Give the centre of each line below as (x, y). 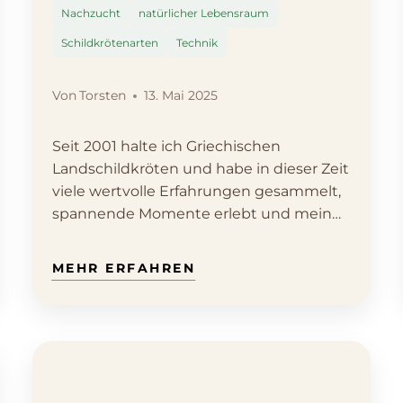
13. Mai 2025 (180, 96)
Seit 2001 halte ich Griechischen (166, 147)
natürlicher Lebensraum (204, 13)
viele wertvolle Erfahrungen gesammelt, (196, 192)
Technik (197, 43)
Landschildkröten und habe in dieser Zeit (200, 169)
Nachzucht (90, 13)
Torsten (102, 96)
